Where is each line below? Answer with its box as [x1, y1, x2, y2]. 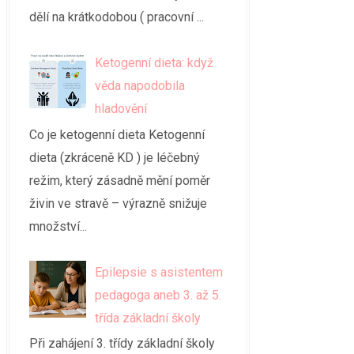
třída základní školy [95, 310, 201, 326]
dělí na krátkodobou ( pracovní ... [29, 9, 204, 24]
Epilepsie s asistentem [95, 264, 224, 280]
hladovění [95, 101, 148, 117]
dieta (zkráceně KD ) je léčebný [29, 149, 200, 165]
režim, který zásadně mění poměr [29, 172, 210, 188]
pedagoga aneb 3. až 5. [95, 287, 222, 303]
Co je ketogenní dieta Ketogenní [29, 126, 205, 142]
